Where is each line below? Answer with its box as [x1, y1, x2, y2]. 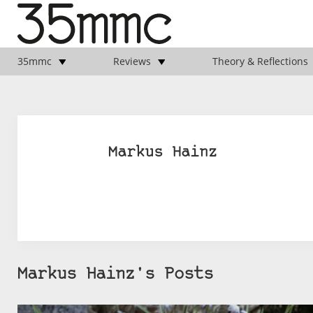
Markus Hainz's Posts [17, 266, 213, 283]
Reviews [112, 54, 151, 68]
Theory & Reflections [212, 54, 308, 68]
